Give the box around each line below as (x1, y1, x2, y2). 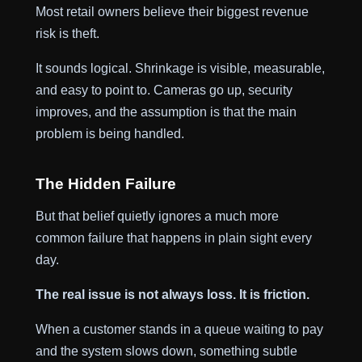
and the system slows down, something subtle (35, 343, 297, 358)
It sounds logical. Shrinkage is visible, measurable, (35, 61, 325, 76)
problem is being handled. (35, 126, 184, 141)
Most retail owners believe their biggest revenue (35, 4, 309, 19)
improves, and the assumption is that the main (35, 104, 297, 120)
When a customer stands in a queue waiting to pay (35, 321, 323, 336)
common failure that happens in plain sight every (35, 229, 312, 245)
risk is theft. (35, 26, 99, 41)
